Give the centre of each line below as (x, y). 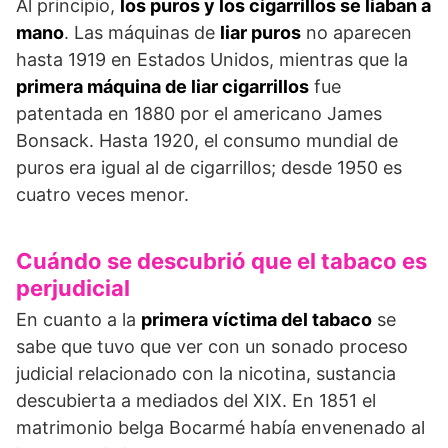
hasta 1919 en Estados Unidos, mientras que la (212, 60)
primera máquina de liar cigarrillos (162, 87)
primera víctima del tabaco (256, 320)
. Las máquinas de (142, 33)
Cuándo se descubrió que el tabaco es (221, 261)
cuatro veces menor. (102, 195)
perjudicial (73, 288)
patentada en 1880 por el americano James (199, 114)
